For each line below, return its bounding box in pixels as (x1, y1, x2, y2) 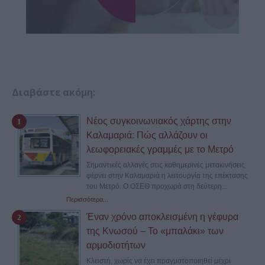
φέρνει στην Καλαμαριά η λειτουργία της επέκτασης (86, 171, 248, 180)
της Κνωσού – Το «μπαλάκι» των (86, 225, 224, 236)
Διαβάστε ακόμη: (12, 85, 95, 99)
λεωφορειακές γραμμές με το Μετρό (86, 144, 234, 154)
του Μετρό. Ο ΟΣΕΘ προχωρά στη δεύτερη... (86, 182, 227, 190)
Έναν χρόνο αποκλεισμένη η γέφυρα (86, 211, 238, 222)
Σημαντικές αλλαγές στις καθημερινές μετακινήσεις (86, 160, 245, 169)
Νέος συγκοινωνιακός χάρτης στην (86, 115, 231, 126)
